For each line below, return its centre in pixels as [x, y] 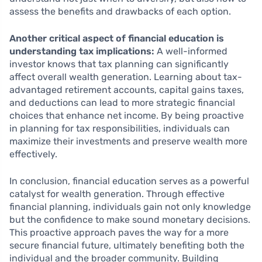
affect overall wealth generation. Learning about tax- [126, 77]
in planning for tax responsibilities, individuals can [120, 129]
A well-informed [191, 51]
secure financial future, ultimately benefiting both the [127, 246]
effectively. [33, 154]
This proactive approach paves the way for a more [119, 233]
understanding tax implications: [82, 51]
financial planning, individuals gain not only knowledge [130, 207]
